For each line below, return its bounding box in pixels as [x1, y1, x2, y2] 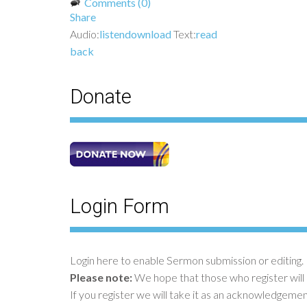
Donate [70, 84, 132, 108]
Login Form [70, 194, 169, 218]
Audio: [70, 27, 99, 40]
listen [99, 27, 125, 40]
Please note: [70, 270, 132, 284]
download [125, 27, 171, 40]
